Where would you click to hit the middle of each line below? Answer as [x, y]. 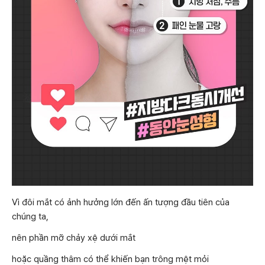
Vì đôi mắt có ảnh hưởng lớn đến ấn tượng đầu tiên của [121, 203]
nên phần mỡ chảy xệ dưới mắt [74, 238]
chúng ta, [30, 217]
